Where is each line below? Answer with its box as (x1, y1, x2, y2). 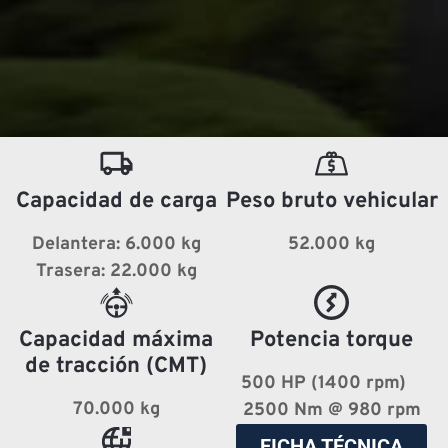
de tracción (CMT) (25, 353, 208, 381)
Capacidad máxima (19, 327, 214, 355)
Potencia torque (250, 327, 414, 355)
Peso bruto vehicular (225, 188, 438, 216)
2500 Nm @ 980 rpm (242, 399, 421, 423)
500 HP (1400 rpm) (241, 372, 423, 396)
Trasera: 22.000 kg (35, 260, 197, 284)
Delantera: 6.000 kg (31, 233, 201, 257)
